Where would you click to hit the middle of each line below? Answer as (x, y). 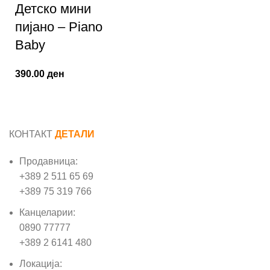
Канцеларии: (47, 212)
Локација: (41, 264)
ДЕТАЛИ (75, 134)
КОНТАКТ (32, 134)
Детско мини (53, 9)
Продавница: (49, 161)
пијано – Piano (59, 27)
